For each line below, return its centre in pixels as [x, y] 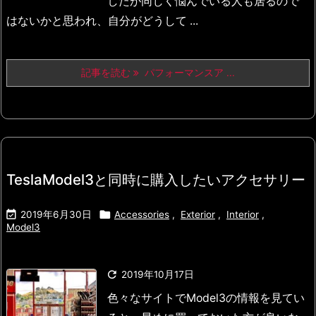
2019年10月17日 [158, 275]
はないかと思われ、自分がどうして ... [102, 21]
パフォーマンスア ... [187, 73]
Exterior [198, 215]
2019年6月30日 [56, 215]
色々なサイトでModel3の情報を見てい [206, 298]
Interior [243, 215]
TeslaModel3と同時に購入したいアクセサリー [156, 180]
